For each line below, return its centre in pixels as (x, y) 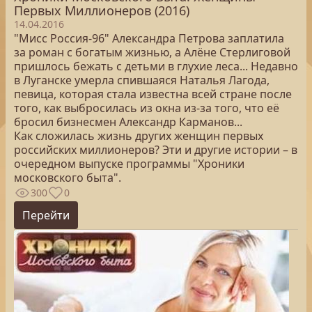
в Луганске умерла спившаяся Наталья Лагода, (142, 80)
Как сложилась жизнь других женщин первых (139, 136)
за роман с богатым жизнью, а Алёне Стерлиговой (152, 52)
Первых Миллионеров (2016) (102, 10)
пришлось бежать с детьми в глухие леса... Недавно (156, 66)
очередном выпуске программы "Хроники (129, 164)
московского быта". (68, 178)
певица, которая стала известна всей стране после (153, 94)
